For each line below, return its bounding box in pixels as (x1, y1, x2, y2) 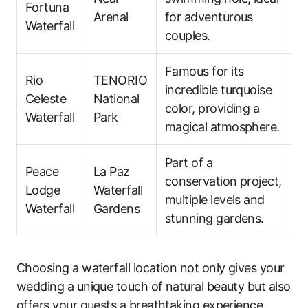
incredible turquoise (165, 82, 272, 97)
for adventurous (165, 10, 253, 24)
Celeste (25, 91, 67, 106)
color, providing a (165, 101, 260, 115)
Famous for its (165, 64, 244, 78)
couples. (165, 28, 210, 43)
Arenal (93, 10, 129, 24)
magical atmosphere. (165, 120, 280, 134)
